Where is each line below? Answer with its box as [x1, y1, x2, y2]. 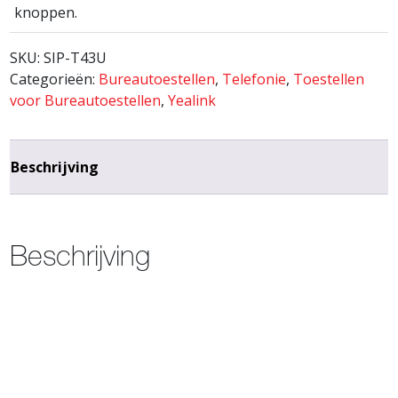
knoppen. [14, 2, 78, 22]
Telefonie [222, 68, 287, 89]
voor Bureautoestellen [10, 90, 162, 110]
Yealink [168, 90, 217, 110]
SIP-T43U [44, 47, 107, 68]
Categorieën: [10, 68, 99, 89]
